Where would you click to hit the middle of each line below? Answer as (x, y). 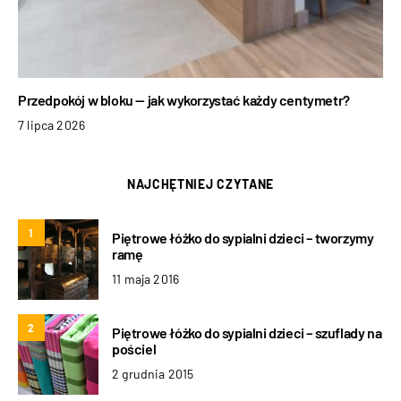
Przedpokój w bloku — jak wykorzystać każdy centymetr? (184, 99)
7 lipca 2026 (52, 124)
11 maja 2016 (146, 279)
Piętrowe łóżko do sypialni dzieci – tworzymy (243, 238)
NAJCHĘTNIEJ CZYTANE (200, 183)
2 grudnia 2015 (153, 374)
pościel (134, 349)
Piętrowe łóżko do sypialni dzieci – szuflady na (247, 333)
